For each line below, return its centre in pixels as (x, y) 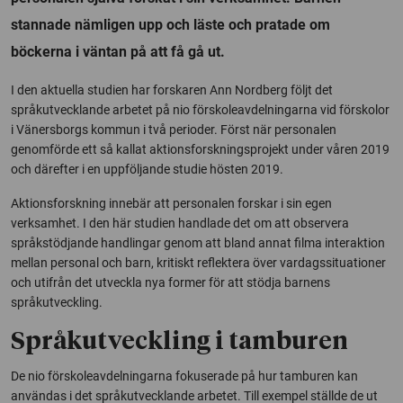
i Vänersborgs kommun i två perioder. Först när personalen (174, 129)
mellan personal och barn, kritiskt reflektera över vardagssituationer (198, 262)
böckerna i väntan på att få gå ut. (121, 51)
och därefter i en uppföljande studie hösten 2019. (147, 169)
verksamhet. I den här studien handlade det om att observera (180, 223)
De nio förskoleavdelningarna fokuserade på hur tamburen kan (184, 376)
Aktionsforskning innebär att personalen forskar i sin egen (171, 203)
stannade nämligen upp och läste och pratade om (170, 24)
